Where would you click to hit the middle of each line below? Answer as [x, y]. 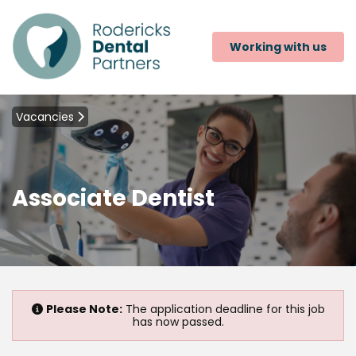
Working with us [278, 47]
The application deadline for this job [223, 309]
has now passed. [178, 321]
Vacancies [46, 116]
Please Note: [84, 309]
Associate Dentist [113, 198]
